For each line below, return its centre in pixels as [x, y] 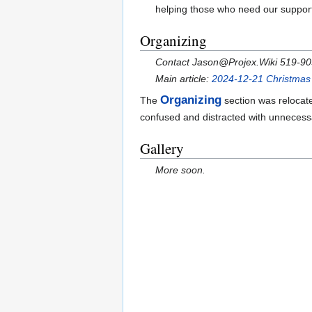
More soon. [181, 170]
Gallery [162, 148]
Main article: [184, 78]
